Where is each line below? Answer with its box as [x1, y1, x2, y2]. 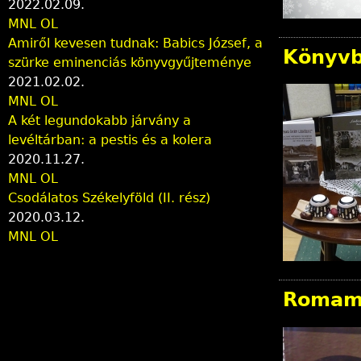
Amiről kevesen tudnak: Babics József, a [8, 35, 263, 51]
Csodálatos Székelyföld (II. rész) [8, 189, 210, 205]
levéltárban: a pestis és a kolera [8, 131, 212, 147]
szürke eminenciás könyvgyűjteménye [8, 54, 251, 70]
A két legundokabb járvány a [8, 112, 191, 128]
